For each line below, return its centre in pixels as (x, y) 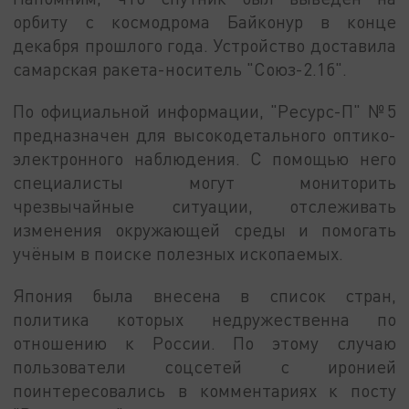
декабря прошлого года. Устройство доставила (204, 46)
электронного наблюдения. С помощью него (204, 159)
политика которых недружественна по (204, 319)
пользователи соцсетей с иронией (204, 366)
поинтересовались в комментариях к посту (204, 390)
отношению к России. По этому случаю (204, 342)
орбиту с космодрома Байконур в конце (204, 22)
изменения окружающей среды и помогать (204, 230)
